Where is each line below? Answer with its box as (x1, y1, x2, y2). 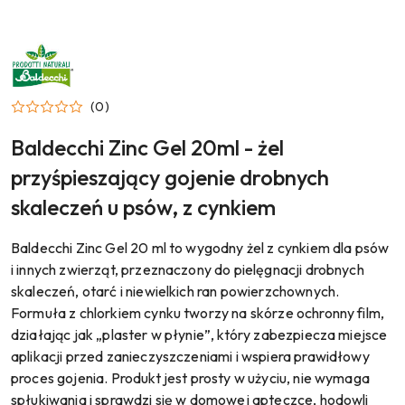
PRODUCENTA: (10, 52, 94, 69)
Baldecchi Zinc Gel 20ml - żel (11, 133, 284, 161)
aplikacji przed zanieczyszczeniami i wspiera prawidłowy (11, 346, 370, 365)
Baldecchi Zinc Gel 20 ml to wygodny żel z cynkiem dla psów (11, 238, 390, 257)
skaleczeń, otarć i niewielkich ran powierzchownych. (11, 281, 340, 300)
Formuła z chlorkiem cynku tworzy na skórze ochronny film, (11, 303, 385, 322)
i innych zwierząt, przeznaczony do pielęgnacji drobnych (11, 259, 364, 278)
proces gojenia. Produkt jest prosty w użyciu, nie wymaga (11, 368, 370, 387)
